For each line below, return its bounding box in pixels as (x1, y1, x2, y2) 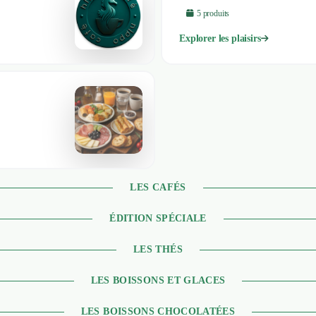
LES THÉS (133, 244, 183, 255)
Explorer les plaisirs (179, 33, 261, 44)
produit (200, 8, 226, 18)
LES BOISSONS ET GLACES (90, 275, 226, 286)
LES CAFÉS (130, 182, 186, 193)
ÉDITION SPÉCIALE (109, 213, 207, 224)
